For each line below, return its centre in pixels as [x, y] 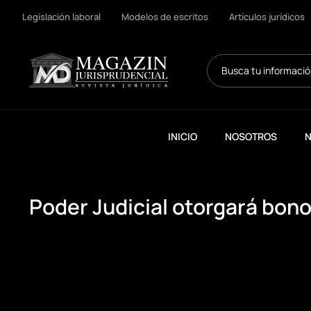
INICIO [183, 137]
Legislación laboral [61, 17]
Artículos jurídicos [267, 17]
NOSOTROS [251, 137]
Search [223, 59]
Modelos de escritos [165, 17]
